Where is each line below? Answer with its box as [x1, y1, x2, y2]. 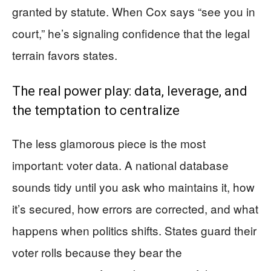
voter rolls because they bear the [12, 244, 182, 260]
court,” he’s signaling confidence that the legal [12, 25, 250, 41]
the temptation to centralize [12, 103, 180, 118]
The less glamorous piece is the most [12, 135, 206, 151]
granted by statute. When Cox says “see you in [12, 3, 255, 19]
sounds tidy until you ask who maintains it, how [12, 178, 255, 195]
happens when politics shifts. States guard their [12, 222, 256, 238]
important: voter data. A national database [12, 157, 229, 173]
